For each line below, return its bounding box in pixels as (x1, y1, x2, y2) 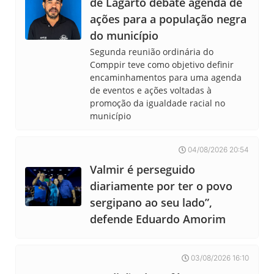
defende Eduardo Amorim (90, 212, 226, 227)
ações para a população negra (90, 12, 247, 27)
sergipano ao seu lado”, (90, 195, 213, 210)
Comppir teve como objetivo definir (90, 59, 234, 71)
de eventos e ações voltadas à (90, 84, 212, 97)
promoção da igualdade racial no (90, 97, 226, 109)
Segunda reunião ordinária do (90, 46, 214, 58)
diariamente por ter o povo (90, 179, 233, 194)
